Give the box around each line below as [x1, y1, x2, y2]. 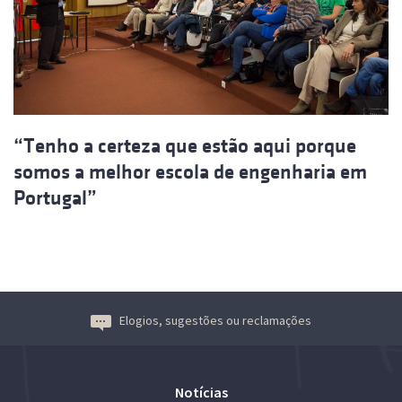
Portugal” [13, 186, 97, 209]
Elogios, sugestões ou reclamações [119, 311, 311, 328]
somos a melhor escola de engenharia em [13, 160, 367, 183]
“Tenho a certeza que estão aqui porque [13, 134, 356, 157]
